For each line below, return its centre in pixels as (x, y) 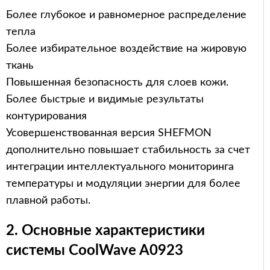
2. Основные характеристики (105, 231)
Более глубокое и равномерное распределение (126, 15)
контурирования (46, 116)
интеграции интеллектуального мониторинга (120, 167)
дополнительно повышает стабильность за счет (128, 150)
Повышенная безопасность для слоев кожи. (117, 82)
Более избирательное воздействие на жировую (126, 49)
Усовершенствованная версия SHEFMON (109, 133)
